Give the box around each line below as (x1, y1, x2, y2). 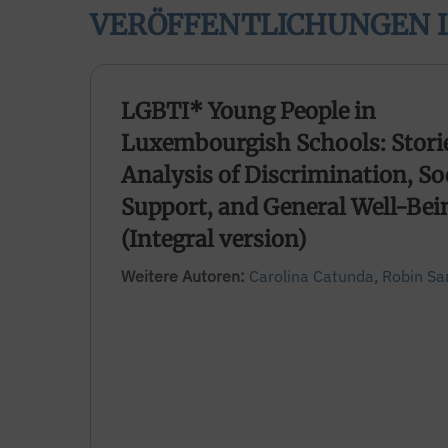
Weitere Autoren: (121, 266, 249, 287)
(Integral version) (121, 225, 306, 254)
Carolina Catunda (249, 266, 374, 287)
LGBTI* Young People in (121, 97, 376, 126)
